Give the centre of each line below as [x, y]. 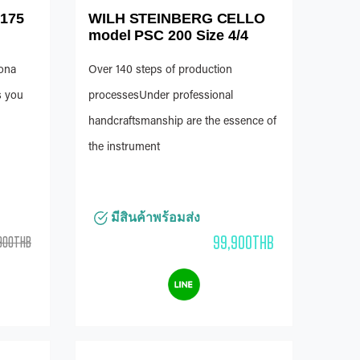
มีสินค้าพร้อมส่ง [154, 218]
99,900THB [243, 243]
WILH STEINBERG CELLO [177, 19]
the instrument [124, 148]
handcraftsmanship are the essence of [182, 123]
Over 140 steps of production [160, 71]
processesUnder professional [161, 97]
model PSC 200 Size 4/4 [168, 36]
